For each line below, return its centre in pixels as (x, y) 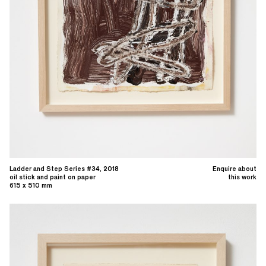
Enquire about (235, 169)
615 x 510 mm (31, 186)
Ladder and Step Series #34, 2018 (64, 169)
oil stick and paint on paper (53, 177)
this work (242, 177)
